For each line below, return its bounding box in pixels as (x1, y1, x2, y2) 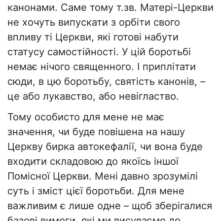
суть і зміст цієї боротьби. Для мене (7, 185, 184, 197)
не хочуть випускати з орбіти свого (7, 16, 180, 29)
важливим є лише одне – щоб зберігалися (7, 200, 212, 212)
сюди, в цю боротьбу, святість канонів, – (7, 75, 205, 88)
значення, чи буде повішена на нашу (7, 126, 185, 138)
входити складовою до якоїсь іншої (7, 155, 179, 168)
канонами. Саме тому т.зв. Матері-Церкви (7, 1, 214, 14)
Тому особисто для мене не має (7, 111, 164, 123)
